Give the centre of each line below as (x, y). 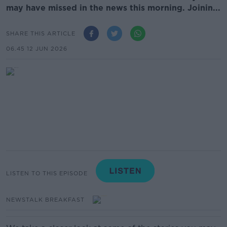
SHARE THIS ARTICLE (41, 33)
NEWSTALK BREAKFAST (45, 199)
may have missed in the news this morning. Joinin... (113, 8)
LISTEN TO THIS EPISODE (47, 173)
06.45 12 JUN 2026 (37, 49)
